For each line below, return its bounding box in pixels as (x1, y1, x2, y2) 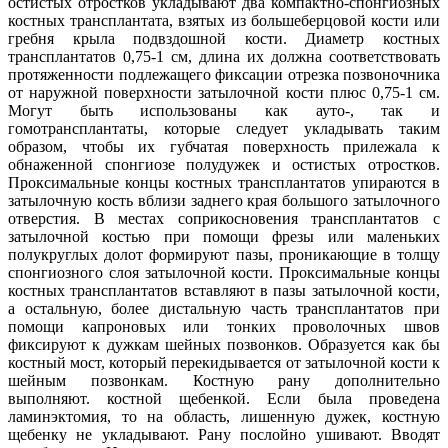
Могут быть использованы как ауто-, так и (8, 102, 440, 120)
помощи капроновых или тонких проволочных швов (8, 318, 440, 336)
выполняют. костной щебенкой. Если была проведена (8, 390, 440, 408)
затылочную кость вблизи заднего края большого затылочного (8, 192, 440, 210)
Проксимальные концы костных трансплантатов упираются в (8, 174, 440, 192)
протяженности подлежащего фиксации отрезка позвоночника (8, 66, 440, 84)
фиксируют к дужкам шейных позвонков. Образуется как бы (8, 336, 440, 354)
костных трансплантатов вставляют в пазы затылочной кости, (8, 282, 440, 300)
